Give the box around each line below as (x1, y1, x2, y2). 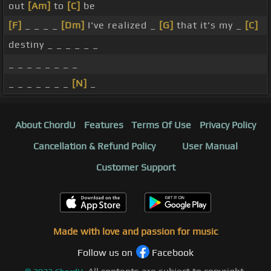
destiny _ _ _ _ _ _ (8, 39, 99, 51)
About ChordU (15, 119, 76, 131)
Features (83, 119, 123, 131)
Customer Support (96, 162, 175, 174)
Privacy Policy (200, 119, 256, 131)
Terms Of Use (131, 119, 192, 131)
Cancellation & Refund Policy (33, 140, 155, 152)
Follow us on (77, 247, 132, 259)
